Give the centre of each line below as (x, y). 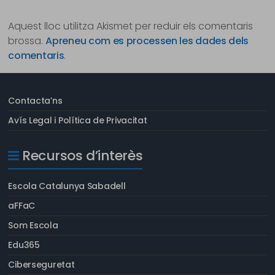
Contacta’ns (35, 101)
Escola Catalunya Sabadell (67, 186)
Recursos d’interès (83, 156)
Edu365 (24, 245)
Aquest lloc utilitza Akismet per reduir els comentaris (131, 26)
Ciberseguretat (41, 265)
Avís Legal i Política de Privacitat (78, 120)
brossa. (27, 41)
